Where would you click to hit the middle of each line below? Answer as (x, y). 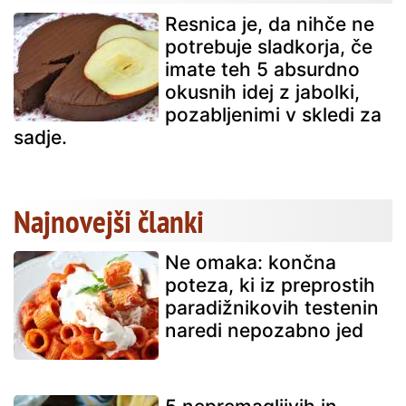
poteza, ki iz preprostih (270, 285)
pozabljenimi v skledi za (273, 114)
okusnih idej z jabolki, (262, 92)
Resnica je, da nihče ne (270, 24)
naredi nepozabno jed (264, 330)
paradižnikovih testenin (272, 307)
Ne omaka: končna (251, 262)
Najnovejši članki (109, 221)
